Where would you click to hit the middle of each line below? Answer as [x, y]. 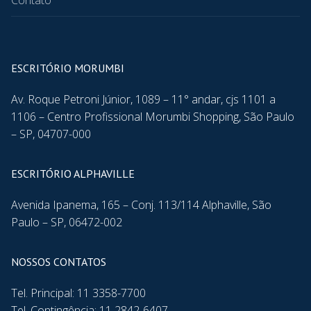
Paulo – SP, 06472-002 [67, 222]
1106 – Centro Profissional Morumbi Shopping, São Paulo [153, 117]
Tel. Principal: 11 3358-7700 [78, 293]
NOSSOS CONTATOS [59, 262]
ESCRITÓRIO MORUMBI [68, 68]
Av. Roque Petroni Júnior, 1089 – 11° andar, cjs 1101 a [143, 100]
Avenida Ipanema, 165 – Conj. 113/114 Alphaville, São [141, 205]
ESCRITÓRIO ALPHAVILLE [73, 174]
